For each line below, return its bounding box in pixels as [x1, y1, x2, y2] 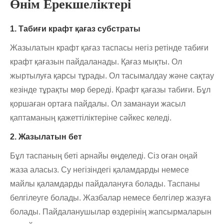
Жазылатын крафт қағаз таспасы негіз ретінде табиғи [10, 43, 208, 52]
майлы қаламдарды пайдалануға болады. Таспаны [10, 179, 200, 188]
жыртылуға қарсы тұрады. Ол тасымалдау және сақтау [10, 71, 214, 80]
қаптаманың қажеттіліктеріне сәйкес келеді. [10, 113, 171, 122]
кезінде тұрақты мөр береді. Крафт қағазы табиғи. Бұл [10, 85, 210, 94]
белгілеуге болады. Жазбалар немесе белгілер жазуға [10, 193, 211, 202]
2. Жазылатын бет [10, 132, 82, 141]
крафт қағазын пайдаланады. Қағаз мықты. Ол [10, 57, 182, 66]
